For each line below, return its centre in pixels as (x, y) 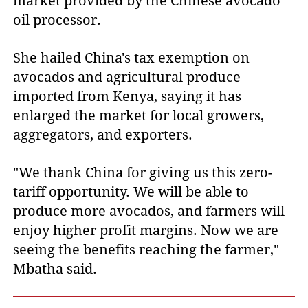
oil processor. (57, 20)
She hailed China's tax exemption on (132, 57)
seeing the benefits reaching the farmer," (146, 249)
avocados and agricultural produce (127, 77)
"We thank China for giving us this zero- (143, 172)
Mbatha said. (55, 268)
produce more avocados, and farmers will (149, 211)
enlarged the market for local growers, (139, 115)
